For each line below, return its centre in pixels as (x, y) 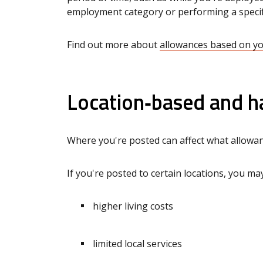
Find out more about (113, 45)
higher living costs (133, 206)
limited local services (137, 244)
